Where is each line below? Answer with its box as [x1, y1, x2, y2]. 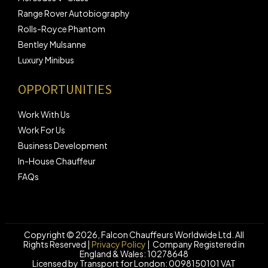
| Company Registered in [146, 239, 245, 249]
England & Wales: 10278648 [80, 248, 188, 259]
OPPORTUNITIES [18, 81, 112, 98]
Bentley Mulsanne [18, 38, 86, 50]
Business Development [18, 140, 108, 151]
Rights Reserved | [23, 239, 92, 249]
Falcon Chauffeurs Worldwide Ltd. [101, 229, 234, 240]
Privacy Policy [92, 239, 146, 249]
